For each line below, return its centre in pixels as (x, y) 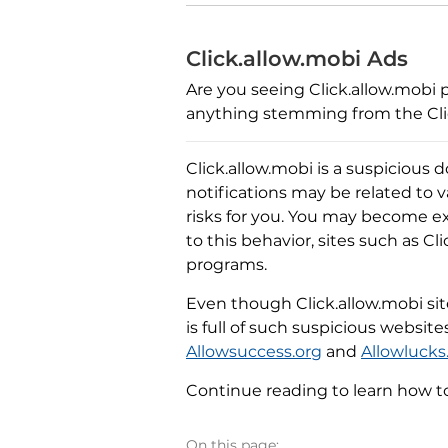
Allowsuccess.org (254, 352)
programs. (226, 265)
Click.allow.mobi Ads (297, 59)
